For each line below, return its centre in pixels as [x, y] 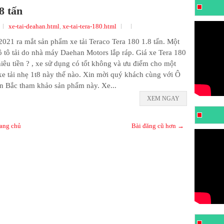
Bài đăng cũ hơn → [158, 125]
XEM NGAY [163, 98]
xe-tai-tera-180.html [89, 26]
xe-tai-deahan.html [34, 26]
